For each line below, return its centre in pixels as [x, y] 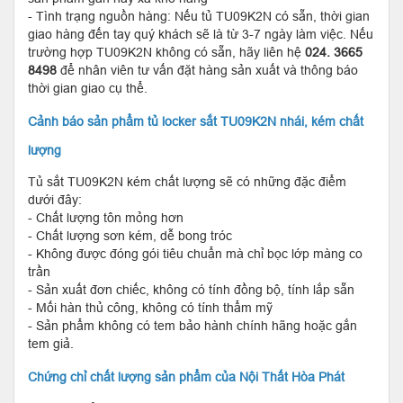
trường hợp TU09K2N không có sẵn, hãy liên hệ [166, 52]
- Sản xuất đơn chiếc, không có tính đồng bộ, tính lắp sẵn [191, 289]
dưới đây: [55, 199]
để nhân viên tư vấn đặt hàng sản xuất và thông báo [207, 70]
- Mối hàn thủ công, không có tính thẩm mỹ [150, 307]
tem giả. [51, 343]
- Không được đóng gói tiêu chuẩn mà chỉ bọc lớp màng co [195, 253]
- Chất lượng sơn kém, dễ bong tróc [130, 235]
